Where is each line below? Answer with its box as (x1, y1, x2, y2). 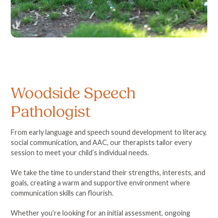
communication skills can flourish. (11, 188, 114, 197)
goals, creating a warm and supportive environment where (11, 178, 191, 187)
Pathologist (11, 102, 91, 121)
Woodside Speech (11, 84, 136, 102)
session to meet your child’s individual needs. (11, 148, 151, 157)
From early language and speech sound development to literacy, (11, 127, 207, 136)
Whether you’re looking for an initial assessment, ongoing (11, 208, 191, 217)
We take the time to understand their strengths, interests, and (11, 168, 206, 177)
